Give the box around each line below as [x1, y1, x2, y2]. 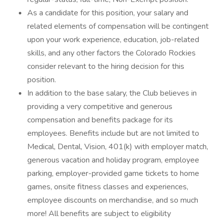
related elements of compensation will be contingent [27, 21, 209, 32]
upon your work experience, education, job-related [27, 34, 199, 45]
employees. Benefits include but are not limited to [27, 128, 199, 139]
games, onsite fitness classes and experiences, [27, 181, 188, 192]
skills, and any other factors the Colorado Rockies [27, 48, 196, 58]
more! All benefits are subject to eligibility [27, 208, 171, 219]
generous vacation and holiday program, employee [27, 155, 199, 166]
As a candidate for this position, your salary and [27, 7, 188, 18]
